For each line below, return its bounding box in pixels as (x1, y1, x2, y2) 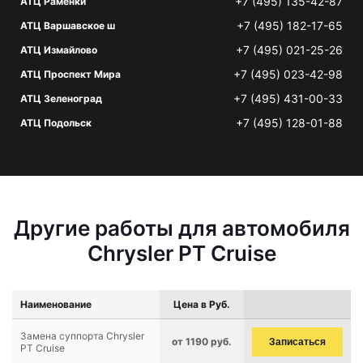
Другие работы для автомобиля (13, 216, 350, 241)
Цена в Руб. (173, 298, 230, 310)
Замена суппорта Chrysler (20, 330, 144, 342)
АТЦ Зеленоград (20, 92, 102, 105)
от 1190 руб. (172, 335, 232, 348)
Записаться (269, 336, 326, 348)
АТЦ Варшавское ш (20, 19, 115, 32)
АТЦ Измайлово (20, 44, 97, 56)
